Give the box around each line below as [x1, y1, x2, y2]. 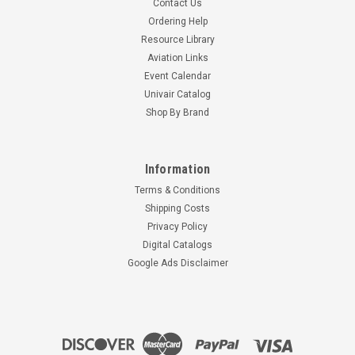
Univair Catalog [144, 88, 211, 100]
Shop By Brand [146, 106, 209, 118]
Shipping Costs [145, 202, 210, 214]
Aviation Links [147, 52, 208, 63]
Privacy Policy [147, 220, 208, 232]
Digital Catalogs [143, 239, 212, 250]
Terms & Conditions [135, 184, 220, 196]
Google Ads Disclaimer [127, 257, 228, 269]
